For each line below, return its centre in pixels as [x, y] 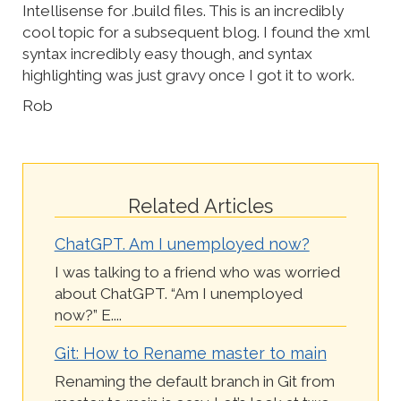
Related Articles [200, 205]
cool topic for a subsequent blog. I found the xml [196, 33]
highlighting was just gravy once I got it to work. [188, 76]
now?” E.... [88, 315]
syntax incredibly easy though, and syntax [167, 54]
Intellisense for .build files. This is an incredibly [183, 11]
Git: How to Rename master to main [190, 353]
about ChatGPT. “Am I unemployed [178, 293]
